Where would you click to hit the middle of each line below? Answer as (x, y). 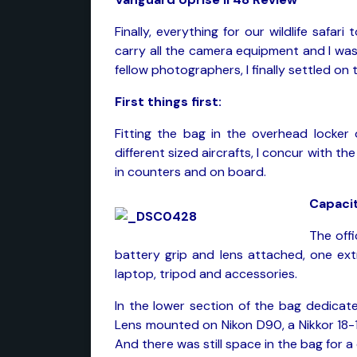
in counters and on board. (190, 172)
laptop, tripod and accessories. (206, 274)
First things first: (168, 102)
